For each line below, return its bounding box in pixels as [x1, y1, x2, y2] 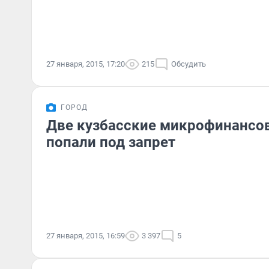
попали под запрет [46, 134, 175, 151]
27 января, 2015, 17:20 [46, 59, 125, 68]
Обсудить [171, 59, 206, 68]
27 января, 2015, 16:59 [46, 231, 125, 240]
